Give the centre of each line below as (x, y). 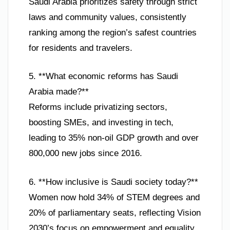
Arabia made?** (59, 92)
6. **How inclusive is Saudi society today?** (113, 182)
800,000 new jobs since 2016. (85, 154)
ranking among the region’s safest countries (113, 32)
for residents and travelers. (81, 48)
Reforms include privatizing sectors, (98, 107)
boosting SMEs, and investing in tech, (101, 123)
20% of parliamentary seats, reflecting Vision (115, 213)
